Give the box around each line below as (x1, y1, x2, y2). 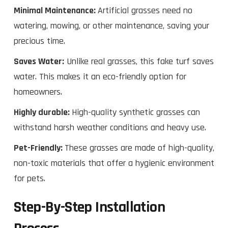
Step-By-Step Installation (14, 197, 165, 217)
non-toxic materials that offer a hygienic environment (14, 157, 214, 169)
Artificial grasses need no (98, 4, 192, 16)
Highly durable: (14, 106, 72, 118)
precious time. (14, 35, 68, 47)
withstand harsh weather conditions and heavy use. (14, 121, 209, 133)
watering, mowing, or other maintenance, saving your (14, 19, 209, 32)
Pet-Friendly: (14, 141, 65, 154)
